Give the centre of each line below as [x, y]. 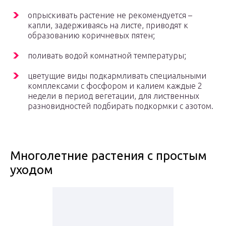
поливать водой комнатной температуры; [107, 56]
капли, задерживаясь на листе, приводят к [108, 25]
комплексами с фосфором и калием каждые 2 [115, 86]
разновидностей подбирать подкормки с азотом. [121, 106]
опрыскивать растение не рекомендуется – [110, 15]
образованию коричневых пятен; [91, 36]
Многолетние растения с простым [108, 156]
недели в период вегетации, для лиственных [114, 96]
